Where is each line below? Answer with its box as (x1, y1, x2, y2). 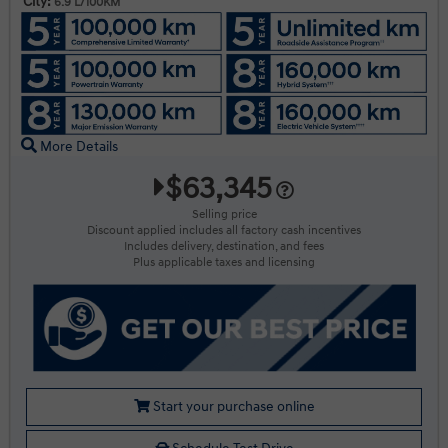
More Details (37, 138, 118, 156)
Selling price (191, 207, 257, 223)
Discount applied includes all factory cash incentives (87, 223, 361, 239)
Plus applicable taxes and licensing (133, 255, 315, 271)
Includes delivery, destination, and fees (124, 239, 324, 255)
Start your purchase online (149, 398, 315, 416)
